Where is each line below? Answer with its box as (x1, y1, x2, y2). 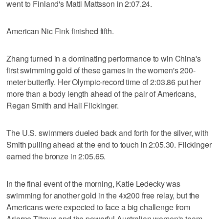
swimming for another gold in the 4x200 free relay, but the (6, 189, 200, 201)
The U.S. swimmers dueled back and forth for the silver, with (6, 127, 209, 138)
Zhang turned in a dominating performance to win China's (6, 52, 201, 64)
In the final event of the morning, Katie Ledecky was (6, 177, 181, 189)
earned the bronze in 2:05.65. (6, 150, 106, 162)
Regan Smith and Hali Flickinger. (6, 99, 119, 111)
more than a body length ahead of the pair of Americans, (6, 88, 196, 99)
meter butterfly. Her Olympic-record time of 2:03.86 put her (6, 76, 201, 88)
